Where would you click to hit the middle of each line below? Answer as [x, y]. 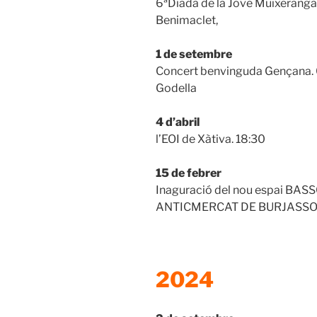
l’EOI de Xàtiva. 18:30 [211, 139]
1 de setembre [194, 54]
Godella [176, 88]
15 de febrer [189, 173]
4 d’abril [178, 122]
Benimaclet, [189, 21]
